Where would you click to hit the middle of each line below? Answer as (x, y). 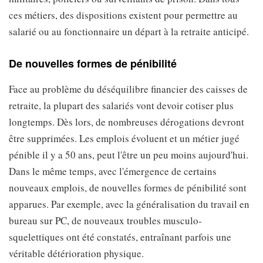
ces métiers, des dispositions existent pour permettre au (123, 15)
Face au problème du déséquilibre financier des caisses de (128, 89)
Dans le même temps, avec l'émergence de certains (113, 171)
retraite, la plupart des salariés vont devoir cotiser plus (121, 105)
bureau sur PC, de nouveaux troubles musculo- (105, 220)
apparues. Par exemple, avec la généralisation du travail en (129, 204)
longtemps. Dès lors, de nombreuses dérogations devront (127, 122)
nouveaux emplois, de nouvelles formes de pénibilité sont (128, 188)
